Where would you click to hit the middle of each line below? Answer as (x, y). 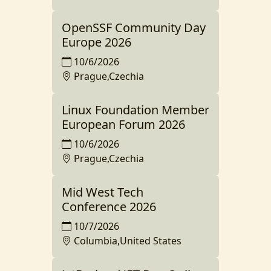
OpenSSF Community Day (134, 28)
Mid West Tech (103, 192)
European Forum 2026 (123, 124)
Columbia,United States (128, 241)
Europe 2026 (96, 42)
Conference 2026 (109, 207)
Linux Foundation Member (135, 110)
